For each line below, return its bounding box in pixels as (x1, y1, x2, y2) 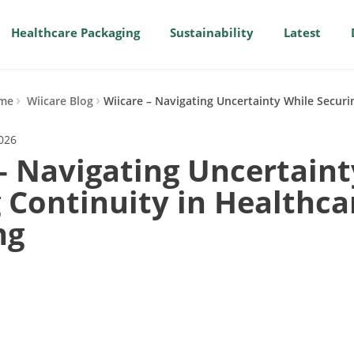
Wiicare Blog (26, 93, 93, 108)
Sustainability (170, 24, 254, 40)
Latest (284, 24, 321, 40)
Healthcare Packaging (11, 24, 140, 40)
